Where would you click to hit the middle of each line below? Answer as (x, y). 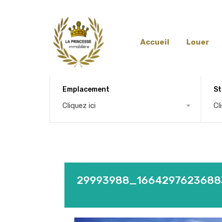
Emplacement (86, 89)
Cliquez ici (79, 105)
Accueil (155, 42)
